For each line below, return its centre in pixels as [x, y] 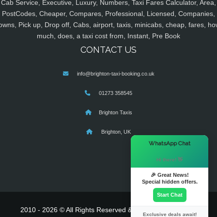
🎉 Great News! [170, 175]
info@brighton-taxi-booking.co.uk [116, 74]
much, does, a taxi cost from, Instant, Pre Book [108, 36]
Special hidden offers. [170, 182]
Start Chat [170, 195]
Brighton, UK [115, 132]
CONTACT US [108, 50]
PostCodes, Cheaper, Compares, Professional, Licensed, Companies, [108, 14]
